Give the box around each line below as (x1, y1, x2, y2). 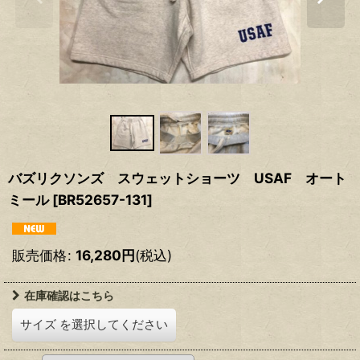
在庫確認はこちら (24, 288, 114, 303)
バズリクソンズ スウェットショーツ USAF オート (8, 170, 346, 187)
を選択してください (59, 317, 168, 333)
